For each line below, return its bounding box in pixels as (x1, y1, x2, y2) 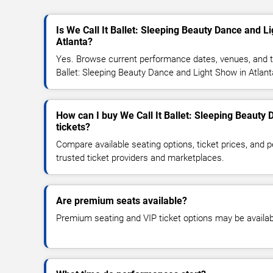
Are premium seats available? (56, 194, 187, 207)
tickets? (56, 121, 90, 133)
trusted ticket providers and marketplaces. (56, 152, 224, 163)
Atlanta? (56, 35, 93, 48)
